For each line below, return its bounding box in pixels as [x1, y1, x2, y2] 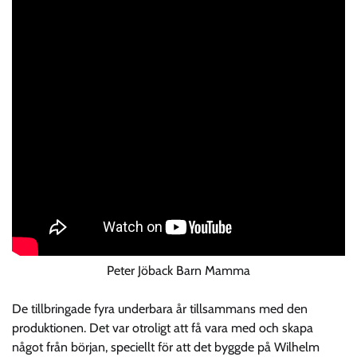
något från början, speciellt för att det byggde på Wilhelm [12, 339, 320, 355]
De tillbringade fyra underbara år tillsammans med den [12, 300, 308, 316]
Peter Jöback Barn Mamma [107, 262, 250, 278]
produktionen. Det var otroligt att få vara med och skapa [12, 320, 313, 335]
